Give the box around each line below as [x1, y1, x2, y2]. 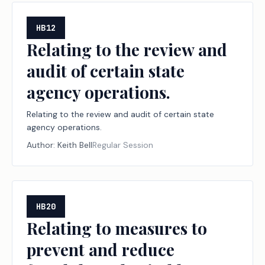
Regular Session [92, 140, 153, 150]
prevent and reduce [27, 238, 174, 260]
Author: [27, 140, 57, 150]
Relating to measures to [27, 217, 207, 239]
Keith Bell [57, 140, 92, 150]
